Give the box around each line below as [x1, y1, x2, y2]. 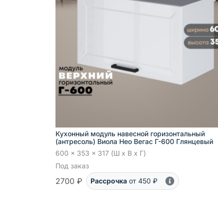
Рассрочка [91, 177, 127, 185]
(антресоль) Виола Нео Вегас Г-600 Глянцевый [55, 137, 213, 146]
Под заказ [55, 162, 89, 170]
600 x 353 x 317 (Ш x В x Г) [55, 149, 146, 158]
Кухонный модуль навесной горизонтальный [55, 129, 205, 138]
